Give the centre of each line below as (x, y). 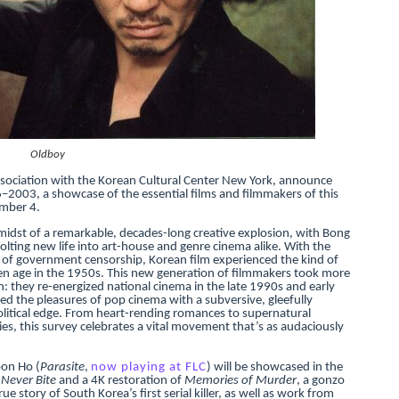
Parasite (62, 367)
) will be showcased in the (274, 367)
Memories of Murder (240, 380)
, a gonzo (320, 380)
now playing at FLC (148, 367)
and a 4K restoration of (120, 380)
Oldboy (48, 155)
